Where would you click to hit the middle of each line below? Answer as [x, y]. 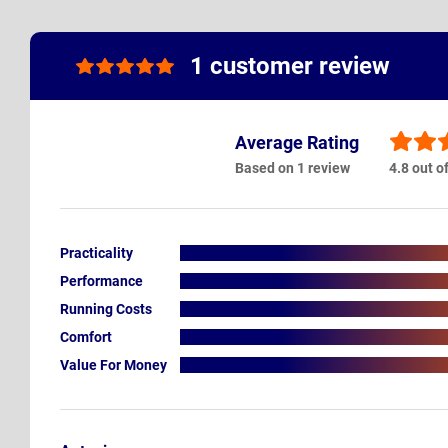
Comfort [86, 336]
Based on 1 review [292, 168]
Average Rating [297, 143]
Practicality [96, 252]
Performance [101, 280]
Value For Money [113, 364]
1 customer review [290, 66]
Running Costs [106, 308]
